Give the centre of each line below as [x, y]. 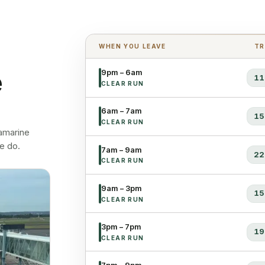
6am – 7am [121, 111]
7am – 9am [121, 150]
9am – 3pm [121, 188]
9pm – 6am [122, 73]
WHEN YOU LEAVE [132, 46]
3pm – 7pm [121, 227]
